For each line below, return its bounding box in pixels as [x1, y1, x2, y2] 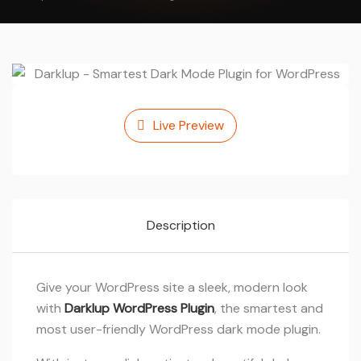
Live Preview [153, 117, 224, 134]
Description [146, 217, 215, 234]
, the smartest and [214, 300, 323, 317]
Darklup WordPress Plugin [64, 300, 214, 317]
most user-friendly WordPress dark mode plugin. [36, 321, 321, 338]
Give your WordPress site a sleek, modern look [36, 279, 308, 296]
